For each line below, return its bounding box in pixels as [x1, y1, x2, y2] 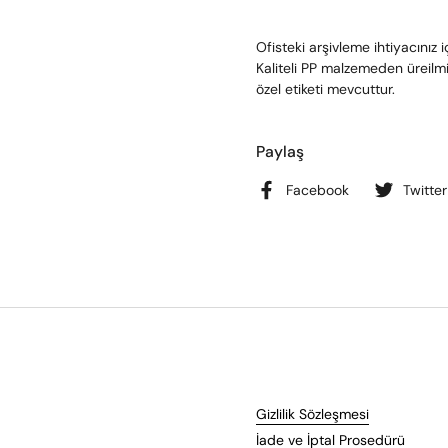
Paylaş [256, 141, 304, 162]
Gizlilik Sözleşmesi [256, 405, 369, 423]
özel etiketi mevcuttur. [256, 80, 395, 98]
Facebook [286, 180, 349, 199]
